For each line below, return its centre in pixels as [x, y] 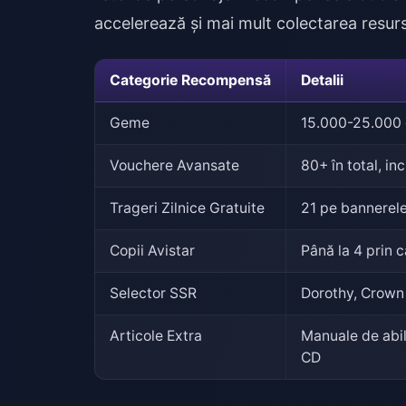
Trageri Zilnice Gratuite [187, 208]
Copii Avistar [152, 250]
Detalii [322, 80]
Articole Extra [155, 335]
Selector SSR [153, 293]
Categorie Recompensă [190, 80]
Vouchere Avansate [174, 165]
